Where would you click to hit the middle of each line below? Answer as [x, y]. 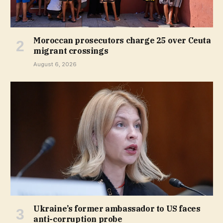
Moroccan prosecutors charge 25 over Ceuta [122, 40]
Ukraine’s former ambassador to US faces [117, 208]
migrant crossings [71, 51]
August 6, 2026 [55, 64]
